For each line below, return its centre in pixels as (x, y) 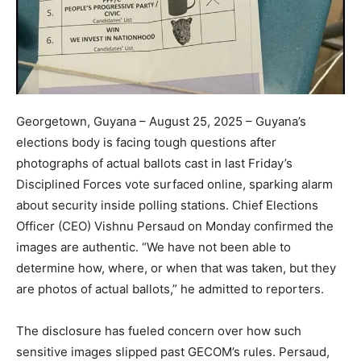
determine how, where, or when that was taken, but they (176, 268)
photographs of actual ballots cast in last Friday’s (154, 164)
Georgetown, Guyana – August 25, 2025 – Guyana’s (161, 122)
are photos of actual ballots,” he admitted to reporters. (170, 289)
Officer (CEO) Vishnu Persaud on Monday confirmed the (175, 226)
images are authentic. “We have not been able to (154, 247)
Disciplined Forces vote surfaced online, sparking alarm (174, 185)
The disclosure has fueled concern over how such (159, 331)
